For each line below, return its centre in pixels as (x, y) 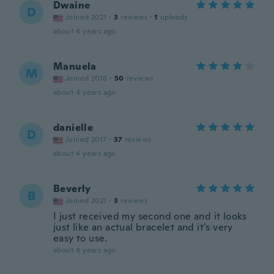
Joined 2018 (87, 78)
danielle (73, 128)
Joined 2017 (86, 139)
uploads (174, 17)
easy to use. (80, 238)
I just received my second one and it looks (150, 216)
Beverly (72, 189)
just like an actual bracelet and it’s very (143, 227)
